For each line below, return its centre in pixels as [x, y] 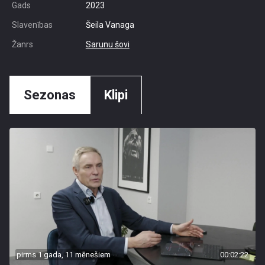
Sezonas [50, 95]
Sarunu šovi [107, 44]
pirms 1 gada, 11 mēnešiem [64, 255]
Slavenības [32, 25]
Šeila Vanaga [110, 25]
